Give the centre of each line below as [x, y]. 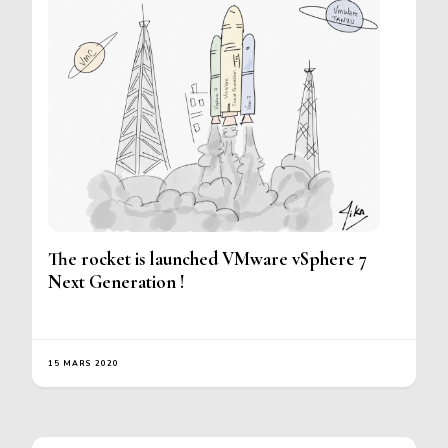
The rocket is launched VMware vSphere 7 [207, 259]
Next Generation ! [116, 282]
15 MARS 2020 [83, 364]
